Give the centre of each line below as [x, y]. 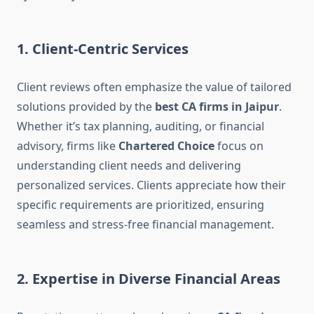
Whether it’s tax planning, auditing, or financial [141, 127]
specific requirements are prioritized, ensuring [141, 205]
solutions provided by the [86, 107]
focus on [239, 146]
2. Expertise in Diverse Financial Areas [149, 279]
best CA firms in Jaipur [217, 107]
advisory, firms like [68, 146]
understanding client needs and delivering [129, 166]
